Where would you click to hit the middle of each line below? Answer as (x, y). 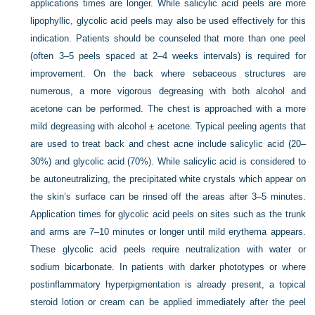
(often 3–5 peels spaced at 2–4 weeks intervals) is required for (168, 56)
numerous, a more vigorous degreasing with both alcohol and (168, 91)
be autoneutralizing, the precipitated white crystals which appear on (168, 179)
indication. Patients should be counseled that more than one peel (168, 38)
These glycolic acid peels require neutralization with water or (168, 249)
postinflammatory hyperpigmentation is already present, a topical (168, 284)
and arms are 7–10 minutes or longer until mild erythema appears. (168, 231)
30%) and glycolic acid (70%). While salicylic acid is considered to (168, 161)
